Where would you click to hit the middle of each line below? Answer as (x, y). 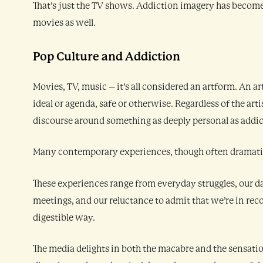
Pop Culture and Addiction (107, 56)
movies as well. (64, 23)
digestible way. (64, 218)
